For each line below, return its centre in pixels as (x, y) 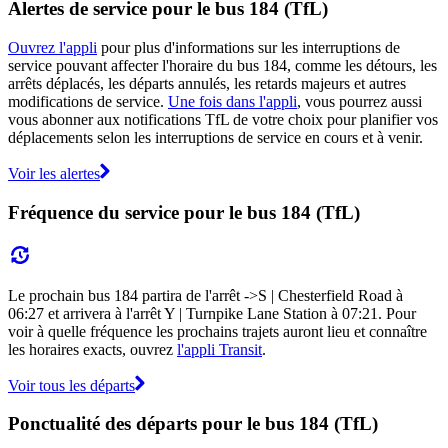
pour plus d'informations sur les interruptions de (248, 48)
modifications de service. (88, 102)
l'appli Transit (219, 349)
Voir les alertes (54, 174)
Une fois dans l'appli (232, 102)
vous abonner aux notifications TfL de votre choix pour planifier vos (223, 120)
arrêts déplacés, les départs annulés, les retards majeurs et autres (207, 84)
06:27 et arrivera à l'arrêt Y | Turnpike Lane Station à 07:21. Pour (212, 313)
